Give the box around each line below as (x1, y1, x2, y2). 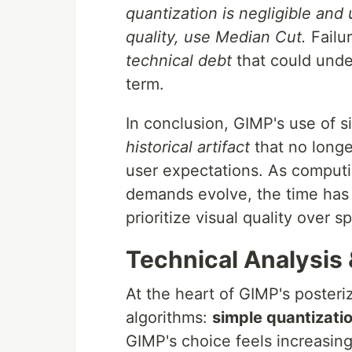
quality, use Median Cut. (126, 27, 306, 46)
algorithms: (126, 308, 212, 327)
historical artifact (126, 137, 250, 156)
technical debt (126, 51, 232, 70)
